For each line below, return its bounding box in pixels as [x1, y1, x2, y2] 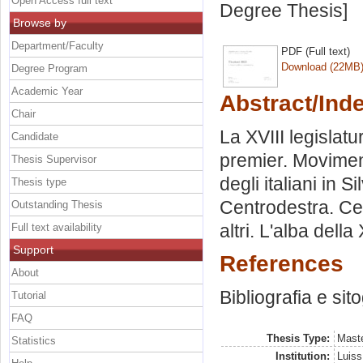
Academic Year [11, 84, 83, 97]
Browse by [13, 15, 66, 29]
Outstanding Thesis [11, 198, 103, 211]
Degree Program [11, 62, 88, 75]
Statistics [11, 334, 56, 347]
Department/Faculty [11, 39, 104, 52]
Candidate [11, 130, 58, 143]
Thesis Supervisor [11, 152, 96, 165]
